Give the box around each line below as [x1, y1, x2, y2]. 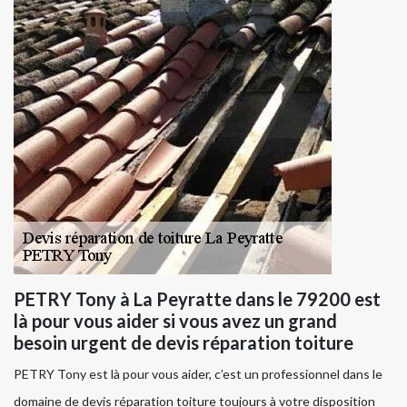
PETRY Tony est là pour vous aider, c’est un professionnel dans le [14, 366, 382, 382]
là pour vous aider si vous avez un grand [14, 310, 337, 333]
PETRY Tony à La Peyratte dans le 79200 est [14, 288, 381, 311]
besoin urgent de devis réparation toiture [14, 332, 353, 354]
